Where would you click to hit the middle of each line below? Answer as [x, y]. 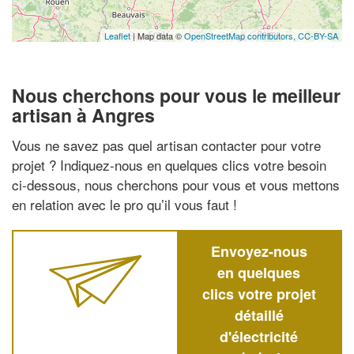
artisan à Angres [83, 115]
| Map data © [157, 36]
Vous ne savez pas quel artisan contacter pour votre [166, 145]
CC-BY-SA [318, 36]
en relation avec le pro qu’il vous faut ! [124, 204]
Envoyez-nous [259, 251]
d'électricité [259, 336]
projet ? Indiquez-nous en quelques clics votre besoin [169, 164]
